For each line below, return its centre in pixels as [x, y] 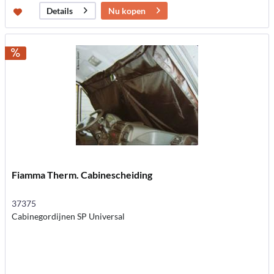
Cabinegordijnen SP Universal [68, 216]
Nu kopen [127, 10]
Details [60, 11]
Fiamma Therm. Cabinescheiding [82, 174]
